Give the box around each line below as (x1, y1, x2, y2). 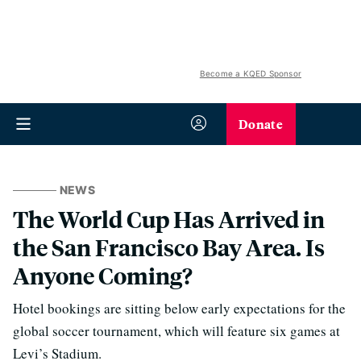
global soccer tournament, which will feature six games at (13, 322, 340, 340)
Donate (239, 114, 283, 133)
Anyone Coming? (13, 260, 193, 290)
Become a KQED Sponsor (199, 68, 301, 78)
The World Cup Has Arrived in (13, 204, 325, 234)
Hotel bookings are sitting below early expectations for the (13, 299, 346, 317)
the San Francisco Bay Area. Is (13, 232, 325, 262)
